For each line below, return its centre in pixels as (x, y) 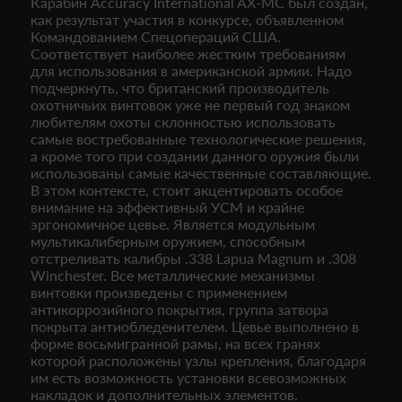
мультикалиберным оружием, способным (168, 241)
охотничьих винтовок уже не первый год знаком (190, 105)
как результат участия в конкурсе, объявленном (187, 19)
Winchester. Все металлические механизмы (173, 275)
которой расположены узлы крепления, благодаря (198, 360)
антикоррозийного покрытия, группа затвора (179, 309)
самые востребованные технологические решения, (198, 139)
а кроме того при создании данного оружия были (195, 156)
